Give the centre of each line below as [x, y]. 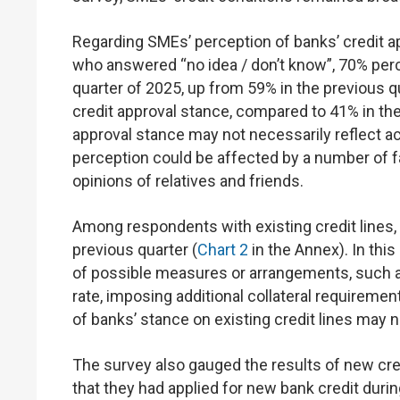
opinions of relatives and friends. [188, 180]
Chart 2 [223, 249]
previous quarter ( [135, 249]
